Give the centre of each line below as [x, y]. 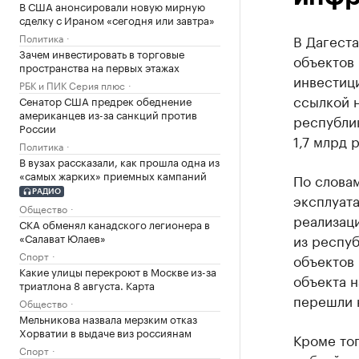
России [38, 127]
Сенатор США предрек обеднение [105, 100]
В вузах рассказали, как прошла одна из [119, 161]
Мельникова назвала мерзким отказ [108, 318]
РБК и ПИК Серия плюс [72, 85]
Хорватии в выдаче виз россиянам [105, 331]
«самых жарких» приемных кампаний [113, 175]
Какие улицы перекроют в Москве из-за [118, 270]
